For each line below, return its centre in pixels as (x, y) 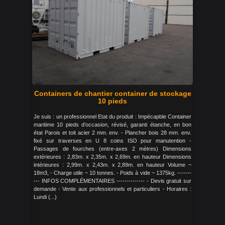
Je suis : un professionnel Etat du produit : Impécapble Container (113, 117)
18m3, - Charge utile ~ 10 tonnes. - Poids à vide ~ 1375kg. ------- (113, 173)
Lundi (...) (45, 197)
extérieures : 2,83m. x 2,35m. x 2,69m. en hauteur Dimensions (113, 157)
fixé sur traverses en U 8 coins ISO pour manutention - (113, 141)
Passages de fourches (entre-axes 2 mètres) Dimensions (113, 149)
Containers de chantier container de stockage (113, 93)
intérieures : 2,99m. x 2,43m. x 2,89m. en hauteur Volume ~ (113, 165)
